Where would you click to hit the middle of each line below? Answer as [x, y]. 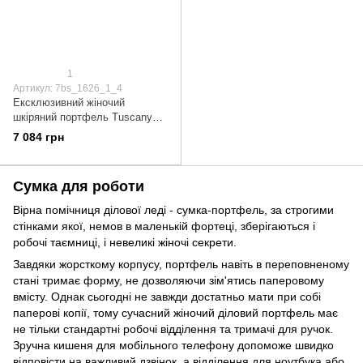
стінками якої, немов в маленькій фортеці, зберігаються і [164, 226]
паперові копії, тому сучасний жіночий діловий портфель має [175, 313]
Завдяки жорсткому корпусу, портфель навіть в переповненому [181, 265]
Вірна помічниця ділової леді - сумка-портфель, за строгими [173, 210]
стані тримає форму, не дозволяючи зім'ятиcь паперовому [169, 281]
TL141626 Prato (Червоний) [79, 131]
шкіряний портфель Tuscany [83, 117]
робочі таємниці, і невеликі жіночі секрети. [125, 243]
